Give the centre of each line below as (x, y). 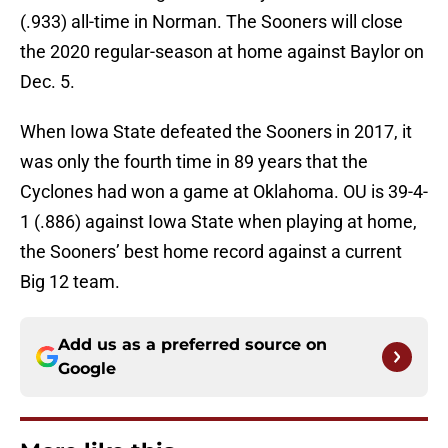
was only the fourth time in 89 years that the (194, 162)
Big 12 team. (70, 282)
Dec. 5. (47, 82)
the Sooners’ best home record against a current (211, 252)
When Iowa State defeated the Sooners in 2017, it (216, 132)
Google (87, 369)
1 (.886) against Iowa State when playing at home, (218, 222)
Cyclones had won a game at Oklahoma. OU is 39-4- (224, 192)
